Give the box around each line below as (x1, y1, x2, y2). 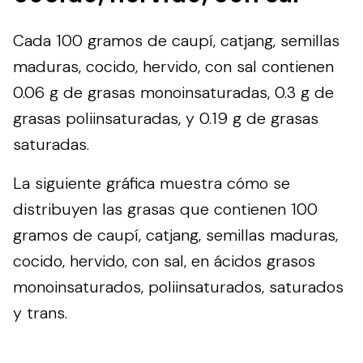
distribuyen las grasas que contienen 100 (13, 198, 318, 220)
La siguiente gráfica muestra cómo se (13, 172, 290, 194)
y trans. (13, 301, 67, 323)
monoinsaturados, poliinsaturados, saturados (13, 275, 344, 297)
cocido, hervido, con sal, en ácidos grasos (13, 250, 315, 271)
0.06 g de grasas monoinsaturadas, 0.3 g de (13, 81, 334, 103)
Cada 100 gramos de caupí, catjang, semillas (13, 29, 340, 51)
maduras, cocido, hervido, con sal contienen (13, 55, 334, 77)
